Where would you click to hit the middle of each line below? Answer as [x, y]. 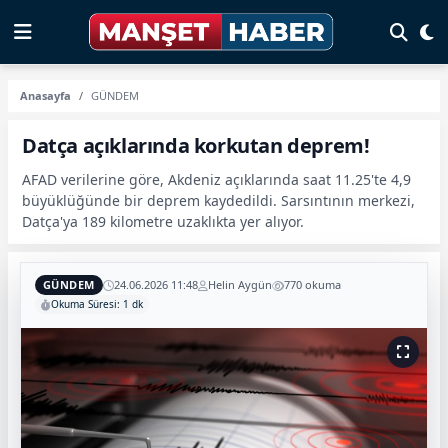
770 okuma [312, 284]
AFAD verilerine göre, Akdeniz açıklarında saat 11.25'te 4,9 [216, 179]
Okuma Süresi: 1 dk [97, 304]
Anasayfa [45, 95]
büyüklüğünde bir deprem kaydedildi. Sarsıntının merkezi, [218, 200]
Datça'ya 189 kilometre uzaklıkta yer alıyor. [163, 221]
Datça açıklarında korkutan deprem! [196, 145]
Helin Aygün [239, 284]
